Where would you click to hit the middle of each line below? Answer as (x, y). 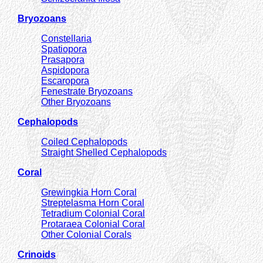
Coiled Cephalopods (84, 141)
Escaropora (65, 80)
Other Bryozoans (76, 102)
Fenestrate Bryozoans (87, 91)
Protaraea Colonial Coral (93, 224)
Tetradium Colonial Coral (93, 213)
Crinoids (37, 254)
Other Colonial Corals (86, 234)
